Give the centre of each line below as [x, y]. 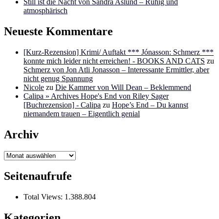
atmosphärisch [45, 10]
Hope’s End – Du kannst [150, 105]
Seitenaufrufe [38, 176]
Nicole [34, 87]
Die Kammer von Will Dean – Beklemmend [123, 87]
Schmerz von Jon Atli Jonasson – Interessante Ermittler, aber [116, 69]
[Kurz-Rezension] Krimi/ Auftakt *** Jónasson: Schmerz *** [119, 52]
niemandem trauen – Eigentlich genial [82, 113]
